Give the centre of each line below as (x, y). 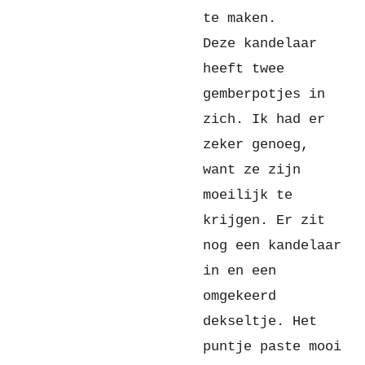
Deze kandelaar (260, 44)
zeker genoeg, (256, 145)
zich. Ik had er (264, 120)
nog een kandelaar (272, 246)
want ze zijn (252, 170)
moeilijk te (248, 196)
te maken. (240, 19)
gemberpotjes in (264, 95)
